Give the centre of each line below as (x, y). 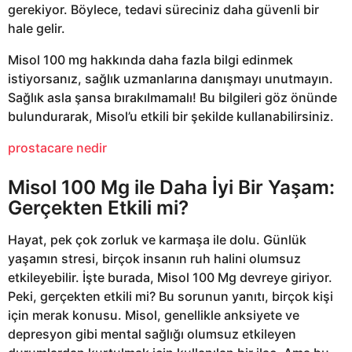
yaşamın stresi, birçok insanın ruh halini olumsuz (154, 259)
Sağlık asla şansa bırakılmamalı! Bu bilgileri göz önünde (172, 98)
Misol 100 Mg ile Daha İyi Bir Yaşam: (171, 187)
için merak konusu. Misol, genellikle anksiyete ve (154, 315)
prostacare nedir (57, 148)
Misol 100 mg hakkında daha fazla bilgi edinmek (150, 60)
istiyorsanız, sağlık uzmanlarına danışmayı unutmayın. (170, 79)
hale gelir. (37, 28)
